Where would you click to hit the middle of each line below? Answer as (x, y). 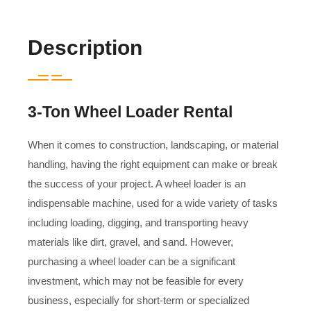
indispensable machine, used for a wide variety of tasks (153, 203)
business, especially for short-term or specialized (138, 300)
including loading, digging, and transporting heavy (138, 222)
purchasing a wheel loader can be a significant (132, 261)
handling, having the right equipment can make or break (153, 164)
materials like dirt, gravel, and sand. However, (131, 242)
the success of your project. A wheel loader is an (137, 183)
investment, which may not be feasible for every (136, 280)
